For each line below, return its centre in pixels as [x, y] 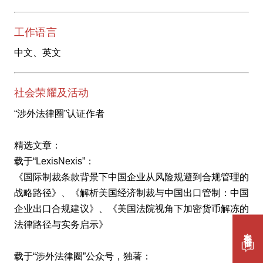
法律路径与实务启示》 [61, 224]
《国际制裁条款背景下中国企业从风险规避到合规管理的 [131, 177]
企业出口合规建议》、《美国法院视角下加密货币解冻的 [131, 208]
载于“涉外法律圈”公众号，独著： [83, 256]
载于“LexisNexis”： [54, 161]
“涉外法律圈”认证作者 [59, 113]
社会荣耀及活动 [52, 93]
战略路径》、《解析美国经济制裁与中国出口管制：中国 [131, 193]
